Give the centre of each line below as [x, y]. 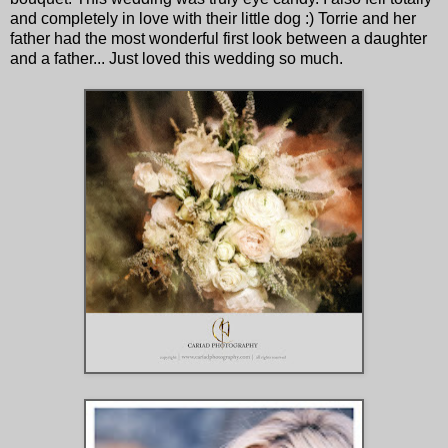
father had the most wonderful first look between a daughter [218, 38]
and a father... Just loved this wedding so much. [176, 58]
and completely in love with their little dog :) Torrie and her [213, 18]
